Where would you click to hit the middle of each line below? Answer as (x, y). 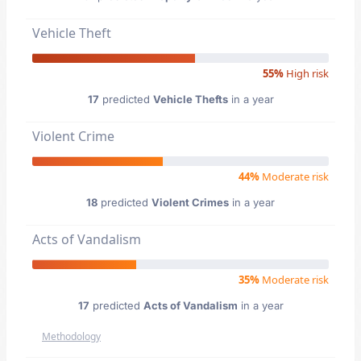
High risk (306, 73)
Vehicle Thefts (190, 99)
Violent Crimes (190, 202)
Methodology (71, 336)
